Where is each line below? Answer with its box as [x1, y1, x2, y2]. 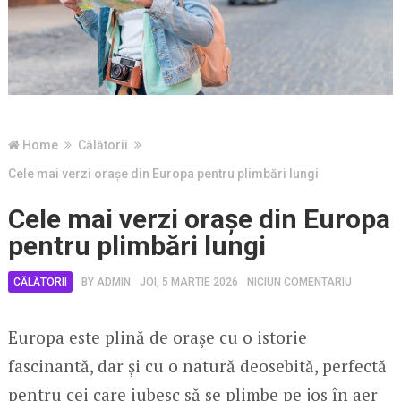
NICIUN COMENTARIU [246, 275, 352, 288]
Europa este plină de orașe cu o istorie [7, 325, 307, 348]
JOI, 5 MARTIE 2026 [139, 275, 238, 288]
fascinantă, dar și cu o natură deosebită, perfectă [7, 354, 387, 377]
